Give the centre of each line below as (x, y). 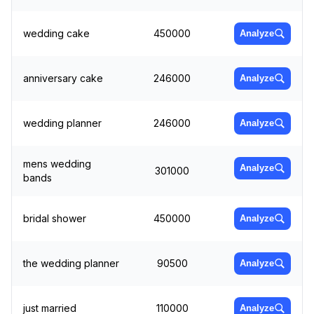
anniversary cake (63, 78)
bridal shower (55, 218)
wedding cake (56, 33)
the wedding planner (71, 263)
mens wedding (57, 163)
